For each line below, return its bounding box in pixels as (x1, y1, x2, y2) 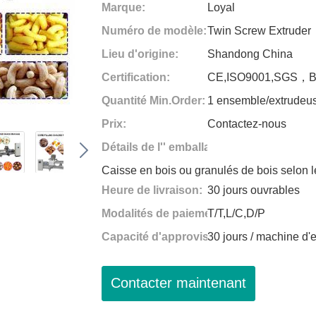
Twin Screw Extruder (207, 25, 312, 37)
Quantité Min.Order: (102, 95, 206, 107)
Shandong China (207, 48, 293, 60)
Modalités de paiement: (102, 207, 226, 219)
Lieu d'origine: (102, 48, 179, 60)
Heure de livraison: (102, 184, 203, 196)
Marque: (102, 1, 146, 13)
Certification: (102, 71, 171, 83)
